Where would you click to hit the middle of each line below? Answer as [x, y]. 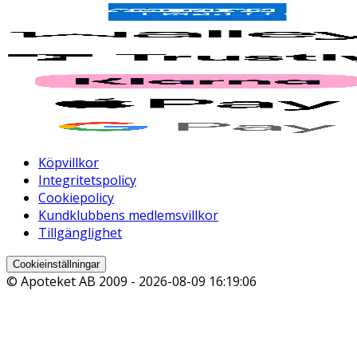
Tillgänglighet [80, 232]
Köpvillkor [69, 162]
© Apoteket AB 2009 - [73, 281]
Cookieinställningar [56, 264]
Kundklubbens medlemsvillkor [128, 215]
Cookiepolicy [76, 197]
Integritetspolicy [87, 180]
